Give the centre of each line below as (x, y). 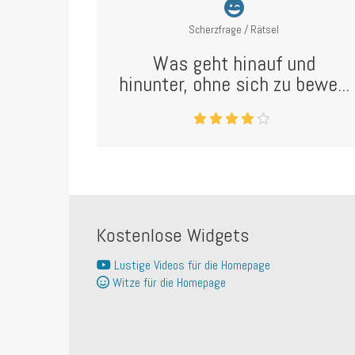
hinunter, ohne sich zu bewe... (234, 84)
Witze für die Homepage (168, 282)
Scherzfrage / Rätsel (234, 29)
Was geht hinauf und (234, 64)
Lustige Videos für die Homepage (191, 265)
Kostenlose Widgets (173, 235)
